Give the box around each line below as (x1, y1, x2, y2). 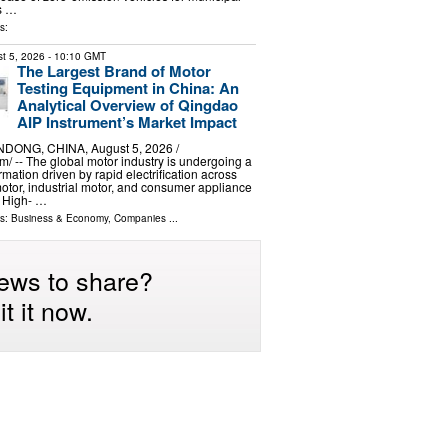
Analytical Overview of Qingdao (16, 94, 238, 117)
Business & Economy (10, 210, 108, 225)
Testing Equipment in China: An (16, 77, 239, 100)
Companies (113, 210, 166, 225)
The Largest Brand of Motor (16, 60, 211, 83)
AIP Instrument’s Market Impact (16, 111, 237, 134)
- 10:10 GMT (44, 49, 106, 64)
